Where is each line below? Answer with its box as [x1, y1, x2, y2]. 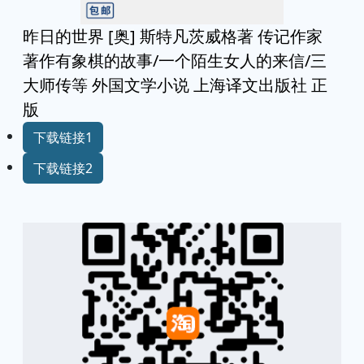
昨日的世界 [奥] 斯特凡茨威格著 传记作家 [23, 25, 323, 47]
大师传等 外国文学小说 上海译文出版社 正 [23, 74, 327, 96]
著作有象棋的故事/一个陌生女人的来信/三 [23, 50, 327, 71]
